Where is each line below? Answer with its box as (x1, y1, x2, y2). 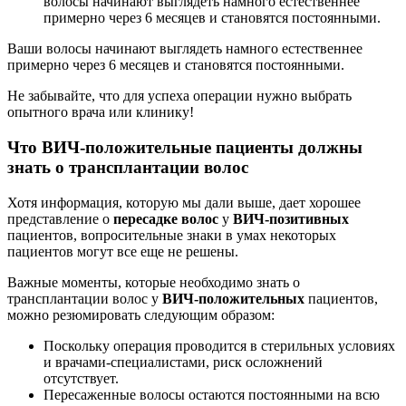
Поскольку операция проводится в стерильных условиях (43, 337, 395, 353)
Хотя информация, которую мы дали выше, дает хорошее (7, 194, 361, 210)
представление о (7, 210, 113, 227)
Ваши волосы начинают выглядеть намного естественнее (7, 41, 362, 57)
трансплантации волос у (7, 290, 159, 306)
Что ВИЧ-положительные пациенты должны (7, 138, 362, 158)
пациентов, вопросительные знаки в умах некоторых (7, 227, 336, 243)
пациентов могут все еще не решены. (7, 243, 238, 259)
